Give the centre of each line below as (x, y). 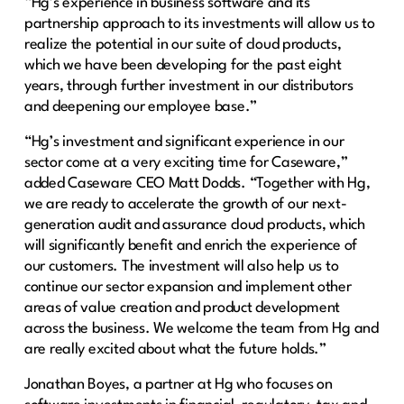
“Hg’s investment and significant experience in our (184, 142)
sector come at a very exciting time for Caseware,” (186, 162)
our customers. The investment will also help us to (181, 266)
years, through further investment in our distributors (188, 86)
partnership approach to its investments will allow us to (199, 23)
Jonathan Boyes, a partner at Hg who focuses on (178, 384)
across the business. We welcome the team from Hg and (201, 328)
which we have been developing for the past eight (183, 65)
